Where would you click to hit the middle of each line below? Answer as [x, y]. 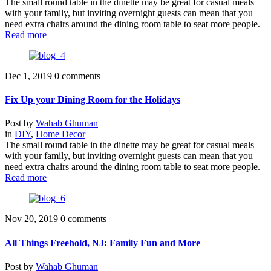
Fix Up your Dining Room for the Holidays [93, 99]
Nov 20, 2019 [33, 219]
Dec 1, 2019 [30, 76]
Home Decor [60, 134]
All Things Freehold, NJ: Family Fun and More [103, 243]
